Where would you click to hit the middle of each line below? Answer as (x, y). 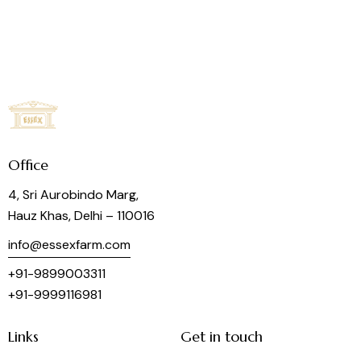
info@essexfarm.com (69, 244)
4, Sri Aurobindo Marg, (73, 195)
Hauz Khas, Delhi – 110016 (81, 216)
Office (28, 164)
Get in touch (222, 337)
